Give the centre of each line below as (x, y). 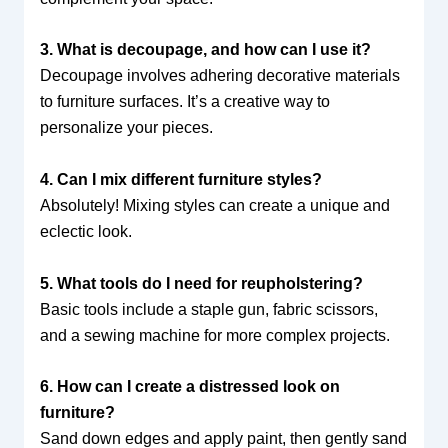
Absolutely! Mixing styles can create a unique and (214, 205)
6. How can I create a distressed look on (189, 387)
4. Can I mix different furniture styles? (180, 179)
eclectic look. (85, 231)
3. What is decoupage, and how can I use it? (205, 50)
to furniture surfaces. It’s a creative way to (184, 102)
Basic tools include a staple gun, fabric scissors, (208, 309)
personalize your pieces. (126, 128)
